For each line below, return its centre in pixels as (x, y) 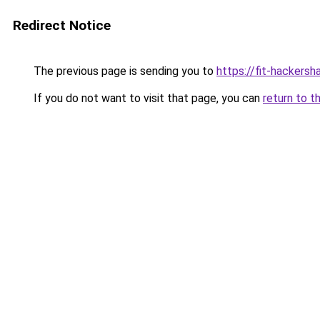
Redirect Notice (62, 25)
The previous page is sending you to (124, 71)
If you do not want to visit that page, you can (147, 98)
